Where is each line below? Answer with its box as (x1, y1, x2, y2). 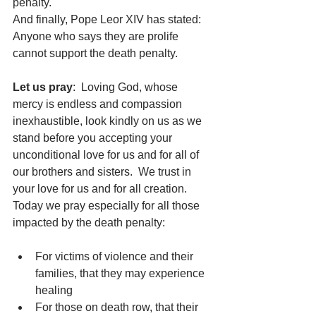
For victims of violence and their (35, 250, 196, 262)
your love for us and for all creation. (13, 183, 187, 195)
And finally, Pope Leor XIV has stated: (13, 13, 207, 25)
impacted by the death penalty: (13, 217, 165, 229)
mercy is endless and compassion (13, 98, 185, 110)
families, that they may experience (35, 267, 207, 279)
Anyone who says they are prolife (13, 30, 181, 42)
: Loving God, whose (73, 81, 181, 93)
